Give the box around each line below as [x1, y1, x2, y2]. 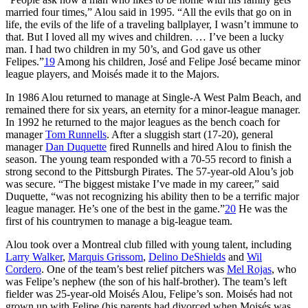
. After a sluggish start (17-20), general [107, 128, 273, 140]
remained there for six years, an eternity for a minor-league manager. [5, 103, 300, 115]
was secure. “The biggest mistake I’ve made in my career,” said [5, 177, 279, 190]
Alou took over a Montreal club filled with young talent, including [5, 238, 291, 250]
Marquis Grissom [68, 250, 143, 263]
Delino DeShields [148, 250, 225, 263]
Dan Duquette [45, 140, 107, 153]
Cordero [5, 263, 41, 275]
